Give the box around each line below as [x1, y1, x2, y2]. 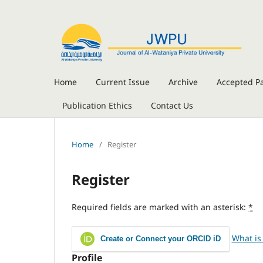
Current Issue [96, 76, 150, 87]
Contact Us [151, 99, 193, 111]
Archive [168, 76, 198, 87]
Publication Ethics [62, 99, 132, 111]
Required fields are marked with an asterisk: [72, 201, 248, 213]
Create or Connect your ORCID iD [98, 234, 221, 243]
